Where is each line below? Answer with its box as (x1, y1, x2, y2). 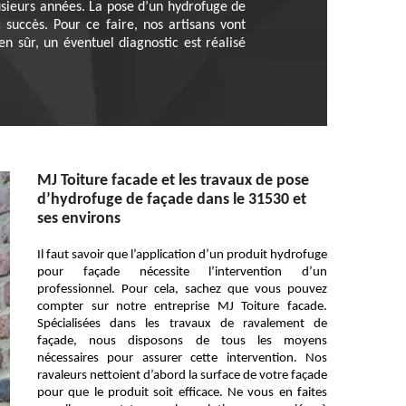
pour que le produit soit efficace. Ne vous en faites (37, 386, 327, 400)
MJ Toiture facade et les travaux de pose (37, 172, 309, 189)
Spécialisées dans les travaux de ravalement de (37, 317, 327, 331)
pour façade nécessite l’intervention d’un (37, 266, 327, 279)
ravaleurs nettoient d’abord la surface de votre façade (37, 369, 327, 382)
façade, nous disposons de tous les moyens (37, 334, 327, 348)
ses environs (37, 210, 121, 227)
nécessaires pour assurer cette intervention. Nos (37, 352, 327, 365)
